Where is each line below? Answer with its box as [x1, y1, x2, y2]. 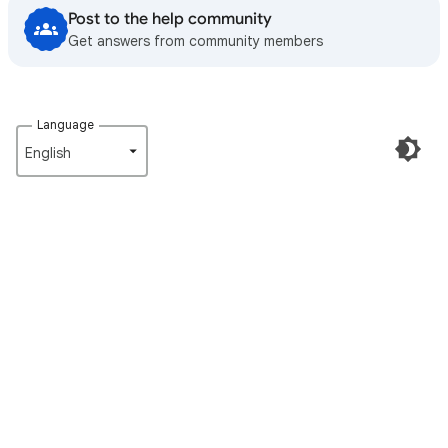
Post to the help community [68, 9, 272, 29]
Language [37, 117, 95, 132]
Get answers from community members [68, 32, 323, 50]
